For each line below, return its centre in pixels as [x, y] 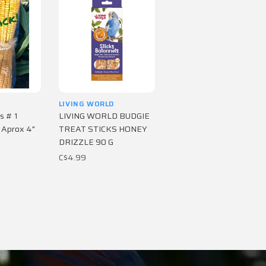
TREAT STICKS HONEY [103, 129]
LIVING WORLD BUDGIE [104, 115]
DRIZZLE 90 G [86, 142]
